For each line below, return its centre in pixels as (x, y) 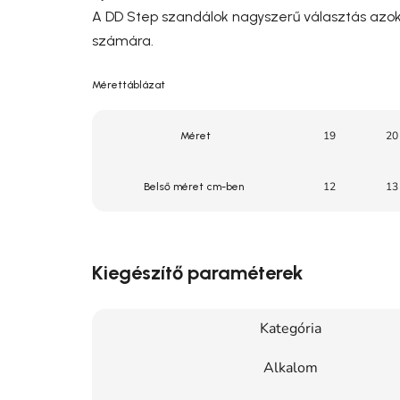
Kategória (291, 328)
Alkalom (291, 367)
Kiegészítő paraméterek (197, 272)
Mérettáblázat (129, 84)
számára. (123, 40)
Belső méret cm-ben (194, 186)
